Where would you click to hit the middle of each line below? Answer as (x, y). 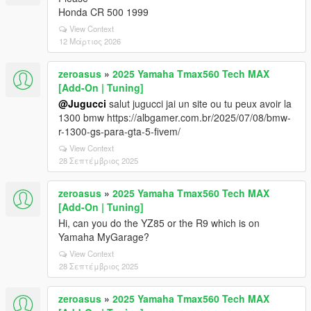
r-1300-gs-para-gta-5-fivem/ (119, 131)
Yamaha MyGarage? (104, 237)
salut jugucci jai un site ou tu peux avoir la (199, 103)
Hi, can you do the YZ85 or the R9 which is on (159, 223)
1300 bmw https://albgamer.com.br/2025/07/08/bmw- (175, 117)
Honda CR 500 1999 (103, 12)
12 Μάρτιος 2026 (90, 41)
